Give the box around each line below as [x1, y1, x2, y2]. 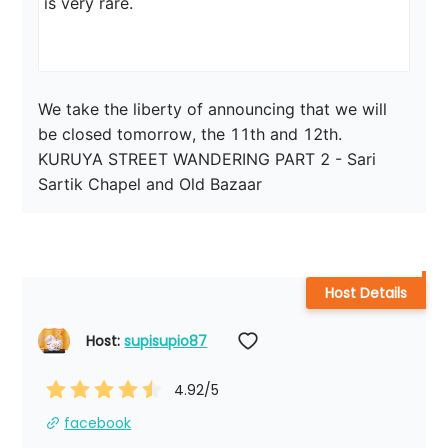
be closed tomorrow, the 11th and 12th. [38, 124, 343, 145]
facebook [64, 413, 132, 434]
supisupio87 [124, 331, 208, 352]
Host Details [324, 283, 407, 304]
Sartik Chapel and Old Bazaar [38, 174, 263, 195]
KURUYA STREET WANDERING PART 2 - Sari [38, 149, 382, 170]
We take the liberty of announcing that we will [38, 99, 393, 120]
